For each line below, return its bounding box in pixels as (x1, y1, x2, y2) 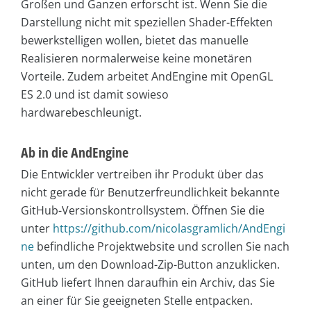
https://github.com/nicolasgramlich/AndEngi (53, 221, 285, 237)
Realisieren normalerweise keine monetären (21, 51, 252, 67)
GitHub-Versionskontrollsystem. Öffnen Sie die (21, 203, 264, 219)
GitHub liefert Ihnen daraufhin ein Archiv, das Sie (21, 275, 275, 291)
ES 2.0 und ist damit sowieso (21, 87, 169, 103)
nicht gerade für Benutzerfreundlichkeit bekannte (21, 185, 280, 201)
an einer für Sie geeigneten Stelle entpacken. (21, 293, 253, 309)
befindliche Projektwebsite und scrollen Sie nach (34, 239, 289, 255)
